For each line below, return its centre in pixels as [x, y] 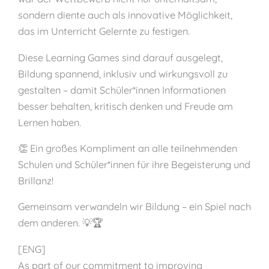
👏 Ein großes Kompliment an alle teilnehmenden [128, 149]
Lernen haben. [50, 122]
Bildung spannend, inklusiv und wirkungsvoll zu [123, 74]
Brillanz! [36, 181]
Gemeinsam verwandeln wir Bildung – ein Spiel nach [134, 207]
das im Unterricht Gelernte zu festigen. [104, 32]
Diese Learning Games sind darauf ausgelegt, [120, 57]
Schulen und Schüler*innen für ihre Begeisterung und [134, 165]
